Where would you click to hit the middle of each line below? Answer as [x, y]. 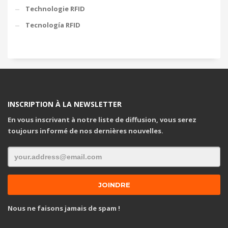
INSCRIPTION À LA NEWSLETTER [65, 104]
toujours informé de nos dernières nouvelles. [85, 131]
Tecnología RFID [53, 25]
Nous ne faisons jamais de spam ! [64, 208]
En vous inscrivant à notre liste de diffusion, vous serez [102, 120]
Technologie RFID [55, 9]
